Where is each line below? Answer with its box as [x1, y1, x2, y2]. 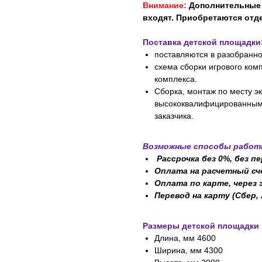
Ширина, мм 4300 [154, 246, 223, 256]
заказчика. [154, 111, 194, 121]
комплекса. [154, 74, 197, 84]
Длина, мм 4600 [154, 233, 216, 243]
